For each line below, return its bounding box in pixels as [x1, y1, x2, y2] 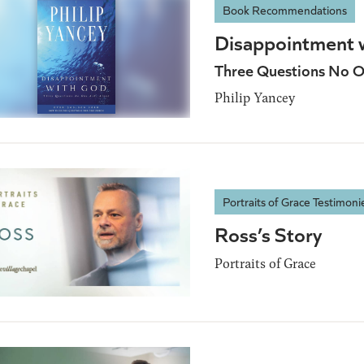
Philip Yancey [214, 88, 295, 107]
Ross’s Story [214, 219, 322, 248]
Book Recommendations [223, 2, 347, 19]
